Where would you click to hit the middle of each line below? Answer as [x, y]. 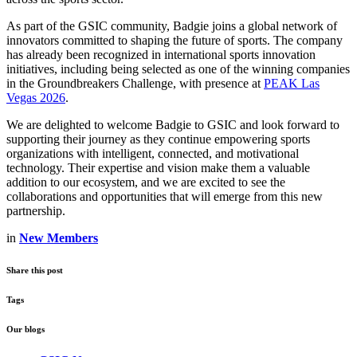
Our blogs [25, 329]
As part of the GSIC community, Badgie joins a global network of [172, 25]
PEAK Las [292, 83]
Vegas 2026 [36, 97]
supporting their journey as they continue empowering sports [158, 139]
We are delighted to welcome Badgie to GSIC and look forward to [173, 124]
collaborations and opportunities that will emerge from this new [165, 196]
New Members [59, 237]
